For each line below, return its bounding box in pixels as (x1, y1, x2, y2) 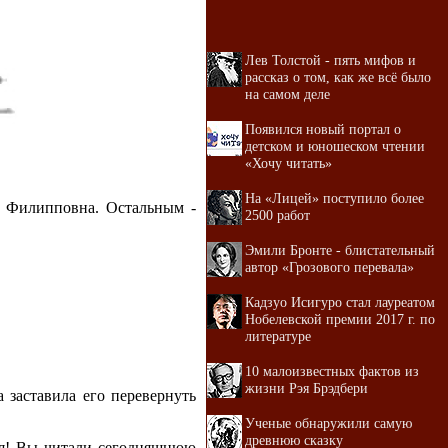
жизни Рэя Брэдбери (245, 380, 368, 396)
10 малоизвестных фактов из (245, 363, 419, 379)
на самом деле (245, 86, 330, 102)
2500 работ (245, 207, 310, 223)
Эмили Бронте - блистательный (245, 242, 435, 258)
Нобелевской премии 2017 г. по (245, 311, 435, 327)
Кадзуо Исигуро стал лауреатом (245, 294, 435, 310)
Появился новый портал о (245, 121, 401, 137)
